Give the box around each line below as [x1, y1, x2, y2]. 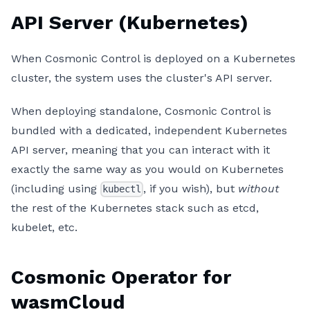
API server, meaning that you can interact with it [11, 143, 270, 156]
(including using [11, 181, 100, 195]
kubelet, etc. [11, 220, 77, 234]
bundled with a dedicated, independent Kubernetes [11, 123, 287, 137]
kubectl [102, 183, 142, 195]
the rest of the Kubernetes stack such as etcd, [11, 201, 259, 215]
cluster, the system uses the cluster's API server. [11, 71, 272, 84]
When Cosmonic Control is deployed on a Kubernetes [11, 51, 295, 65]
